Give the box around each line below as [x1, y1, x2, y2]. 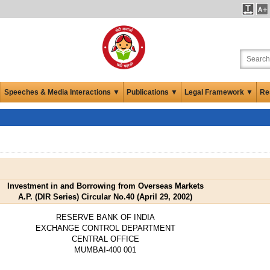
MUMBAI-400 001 [74, 245, 136, 254]
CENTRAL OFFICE [71, 234, 139, 243]
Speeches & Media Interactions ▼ [4, 87, 120, 96]
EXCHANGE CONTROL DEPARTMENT [35, 223, 175, 233]
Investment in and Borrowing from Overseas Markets [7, 181, 204, 190]
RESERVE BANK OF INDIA [55, 212, 155, 222]
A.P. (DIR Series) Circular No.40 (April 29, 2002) [18, 192, 192, 201]
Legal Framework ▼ [184, 87, 253, 96]
